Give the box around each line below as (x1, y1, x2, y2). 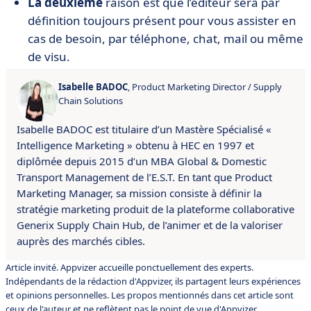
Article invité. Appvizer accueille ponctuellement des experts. (6, 261, 253, 274)
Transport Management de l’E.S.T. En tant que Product (17, 170, 272, 184)
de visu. (28, 49, 73, 65)
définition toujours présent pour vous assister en (28, 12, 296, 28)
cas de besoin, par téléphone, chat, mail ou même (28, 31, 303, 47)
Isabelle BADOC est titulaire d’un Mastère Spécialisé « (17, 122, 271, 136)
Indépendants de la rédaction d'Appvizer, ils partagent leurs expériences (6, 275, 301, 287)
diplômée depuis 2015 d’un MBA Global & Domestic (17, 154, 267, 168)
